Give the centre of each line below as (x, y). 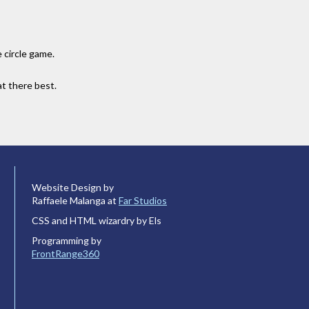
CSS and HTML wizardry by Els (97, 221)
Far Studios (143, 201)
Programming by (67, 240)
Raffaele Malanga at (75, 201)
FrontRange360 (66, 253)
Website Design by (73, 188)
